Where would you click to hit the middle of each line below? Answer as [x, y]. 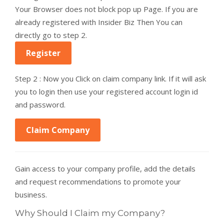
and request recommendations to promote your [98, 181]
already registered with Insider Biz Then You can [99, 22]
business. [31, 194]
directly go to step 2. [51, 35]
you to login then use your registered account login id [106, 91]
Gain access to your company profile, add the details [105, 168]
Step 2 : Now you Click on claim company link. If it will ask [110, 78]
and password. [40, 104]
